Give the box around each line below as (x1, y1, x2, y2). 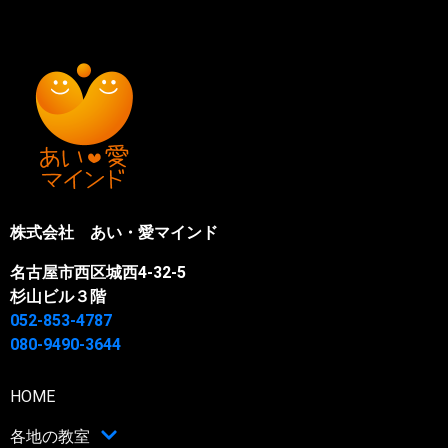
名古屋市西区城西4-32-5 (10, 263, 186, 283)
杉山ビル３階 (10, 287, 106, 307)
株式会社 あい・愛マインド (10, 223, 218, 243)
